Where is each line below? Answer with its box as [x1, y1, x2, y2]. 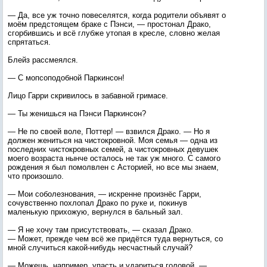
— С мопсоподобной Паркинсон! [8, 73, 125, 82]
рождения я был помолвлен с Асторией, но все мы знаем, [8, 163, 219, 172]
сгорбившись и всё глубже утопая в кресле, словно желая [8, 29, 220, 38]
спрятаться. [8, 38, 51, 46]
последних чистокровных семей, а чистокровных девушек [8, 145, 218, 154]
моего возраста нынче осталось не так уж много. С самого [8, 154, 221, 163]
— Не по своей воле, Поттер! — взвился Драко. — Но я [8, 127, 210, 136]
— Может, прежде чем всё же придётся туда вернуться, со [8, 234, 223, 243]
